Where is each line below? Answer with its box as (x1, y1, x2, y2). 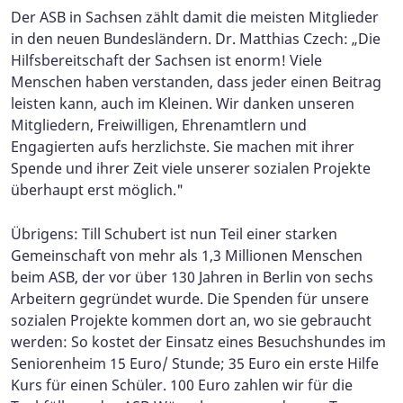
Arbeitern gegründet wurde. (11, 288, 203, 309)
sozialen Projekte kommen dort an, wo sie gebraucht (11, 309, 372, 330)
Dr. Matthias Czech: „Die (215, 28, 381, 49)
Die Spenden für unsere (203, 288, 369, 309)
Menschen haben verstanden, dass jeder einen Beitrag (11, 71, 381, 92)
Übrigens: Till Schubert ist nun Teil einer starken (11, 223, 337, 244)
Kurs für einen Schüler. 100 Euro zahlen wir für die (11, 374, 353, 395)
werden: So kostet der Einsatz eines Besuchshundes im (11, 331, 386, 352)
